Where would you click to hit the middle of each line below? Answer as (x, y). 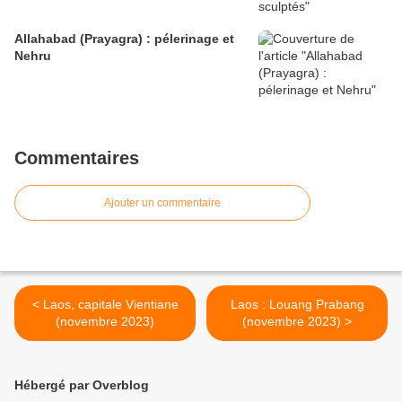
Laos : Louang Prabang (297, 305)
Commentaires (77, 158)
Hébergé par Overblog (82, 385)
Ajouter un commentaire (162, 203)
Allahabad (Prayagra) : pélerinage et (124, 39)
